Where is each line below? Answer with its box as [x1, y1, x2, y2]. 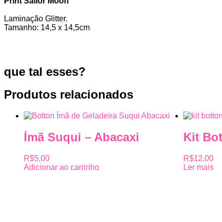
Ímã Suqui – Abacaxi [24, 130, 139, 144]
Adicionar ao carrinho [24, 163, 99, 171]
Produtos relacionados [4, 87, 133, 101]
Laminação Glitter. [4, 14, 67, 23]
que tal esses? [4, 65, 86, 78]
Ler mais [183, 163, 214, 171]
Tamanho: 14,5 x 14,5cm [4, 23, 90, 32]
